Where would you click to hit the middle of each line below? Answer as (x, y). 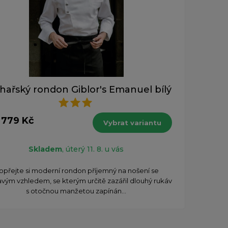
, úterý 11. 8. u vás (93, 149)
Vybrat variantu (132, 122)
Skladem (45, 149)
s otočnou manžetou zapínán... (76, 191)
